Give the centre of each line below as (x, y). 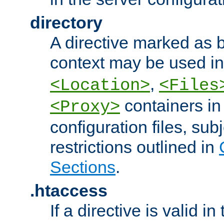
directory (66, 22)
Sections (83, 167)
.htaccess (69, 190)
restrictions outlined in (134, 147)
